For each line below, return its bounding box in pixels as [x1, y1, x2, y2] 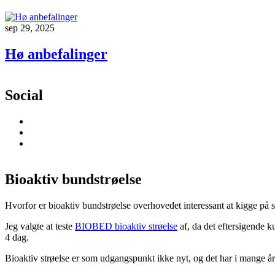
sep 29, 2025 [5, 23, 55, 34]
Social [5, 87, 43, 104]
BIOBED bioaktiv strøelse [75, 220, 177, 231]
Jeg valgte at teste [5, 220, 75, 231]
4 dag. [5, 231, 31, 242]
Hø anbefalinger [5, 46, 107, 63]
